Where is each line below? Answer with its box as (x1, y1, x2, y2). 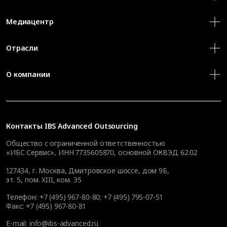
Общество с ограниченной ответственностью (6, 138, 165, 148)
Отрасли (6, 43, 39, 53)
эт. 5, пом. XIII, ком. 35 (6, 174, 82, 184)
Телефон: (6, 192, 40, 202)
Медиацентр (6, 16, 54, 26)
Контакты (6, 121, 45, 131)
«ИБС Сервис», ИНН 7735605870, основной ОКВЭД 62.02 (6, 147, 198, 157)
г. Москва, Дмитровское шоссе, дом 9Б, (32, 165, 169, 175)
